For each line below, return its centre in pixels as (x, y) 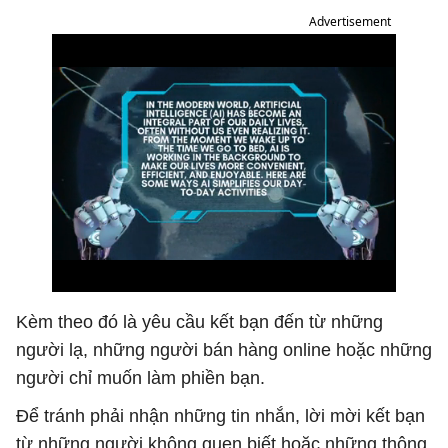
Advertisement (350, 21)
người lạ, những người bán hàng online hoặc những (224, 350)
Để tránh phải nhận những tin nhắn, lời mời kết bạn (220, 416)
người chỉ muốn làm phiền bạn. (140, 378)
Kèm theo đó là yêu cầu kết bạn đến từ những (199, 322)
